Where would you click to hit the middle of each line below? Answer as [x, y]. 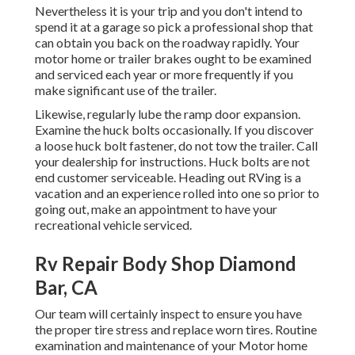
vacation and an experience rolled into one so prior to [177, 193]
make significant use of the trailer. [126, 90]
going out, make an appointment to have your [156, 209]
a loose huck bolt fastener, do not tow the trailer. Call [176, 146]
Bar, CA [66, 288]
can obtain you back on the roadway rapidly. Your [167, 43]
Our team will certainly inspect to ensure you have [168, 314]
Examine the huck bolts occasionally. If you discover [174, 130]
